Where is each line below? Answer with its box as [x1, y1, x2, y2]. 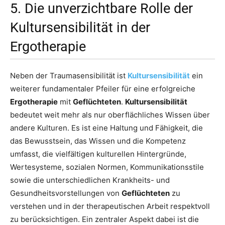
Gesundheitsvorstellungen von [10, 188, 122, 198]
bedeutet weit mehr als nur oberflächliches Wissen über [10, 110, 210, 120]
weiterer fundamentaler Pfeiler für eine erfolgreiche [10, 84, 195, 94]
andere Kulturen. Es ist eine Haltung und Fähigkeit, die [10, 123, 203, 133]
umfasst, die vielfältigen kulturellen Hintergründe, [10, 149, 186, 159]
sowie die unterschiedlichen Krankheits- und [10, 175, 170, 185]
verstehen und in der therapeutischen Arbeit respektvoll [10, 201, 210, 211]
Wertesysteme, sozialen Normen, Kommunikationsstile [10, 162, 204, 172]
